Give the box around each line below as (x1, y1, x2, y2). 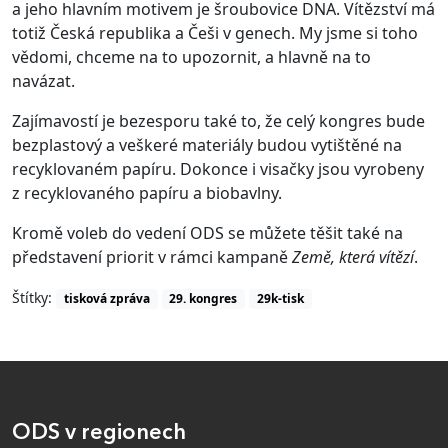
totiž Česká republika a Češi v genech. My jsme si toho (12, 21, 418, 44)
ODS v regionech (12, 423, 186, 444)
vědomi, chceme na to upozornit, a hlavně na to (12, 45, 371, 68)
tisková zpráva (63, 289, 150, 307)
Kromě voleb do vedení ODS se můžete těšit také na (12, 221, 403, 244)
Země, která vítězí (292, 245, 414, 268)
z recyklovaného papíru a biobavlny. (12, 181, 282, 204)
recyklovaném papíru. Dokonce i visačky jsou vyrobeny (12, 157, 424, 180)
